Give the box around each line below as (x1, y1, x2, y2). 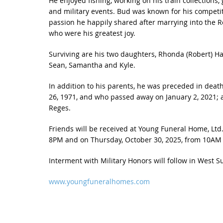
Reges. (48, 103, 71, 112)
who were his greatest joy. (48, 28, 135, 38)
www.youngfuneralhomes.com (48, 177, 150, 186)
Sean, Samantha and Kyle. (48, 60, 135, 70)
